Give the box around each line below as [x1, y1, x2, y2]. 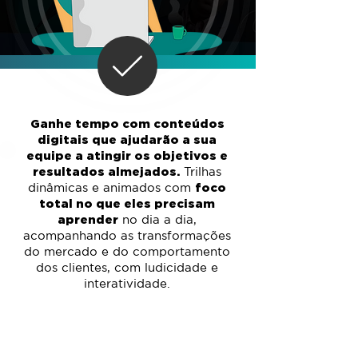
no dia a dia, [118, 213, 197, 226]
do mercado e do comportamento [24, 245, 230, 258]
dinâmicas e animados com [28, 181, 195, 194]
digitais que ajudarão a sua [38, 133, 217, 146]
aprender [58, 213, 118, 226]
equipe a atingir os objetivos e [26, 149, 228, 162]
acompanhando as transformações [23, 229, 231, 242]
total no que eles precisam [39, 197, 215, 210]
